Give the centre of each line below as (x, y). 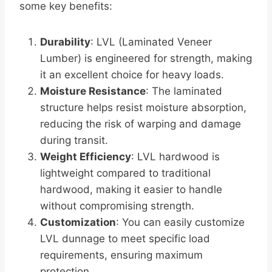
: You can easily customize (180, 223)
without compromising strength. (117, 206)
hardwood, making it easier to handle (131, 190)
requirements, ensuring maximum (121, 255)
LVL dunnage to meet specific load (125, 239)
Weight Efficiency (86, 157)
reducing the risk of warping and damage (141, 124)
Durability (65, 42)
